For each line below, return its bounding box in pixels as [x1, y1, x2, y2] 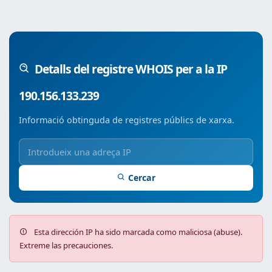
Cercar [127, 172, 155, 183]
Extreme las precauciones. [19, 240, 113, 251]
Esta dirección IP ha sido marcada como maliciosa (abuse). [32, 226, 242, 237]
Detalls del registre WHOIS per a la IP [35, 61, 227, 77]
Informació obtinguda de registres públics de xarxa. [19, 114, 234, 126]
